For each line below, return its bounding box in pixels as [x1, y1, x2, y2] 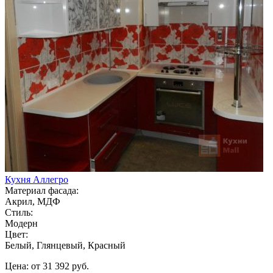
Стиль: [5, 207, 33, 218]
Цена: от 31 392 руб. [5, 260, 89, 271]
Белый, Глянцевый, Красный [5, 239, 126, 250]
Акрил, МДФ [5, 196, 60, 207]
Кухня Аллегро [5, 174, 68, 185]
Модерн [5, 218, 38, 229]
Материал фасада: [5, 185, 79, 196]
